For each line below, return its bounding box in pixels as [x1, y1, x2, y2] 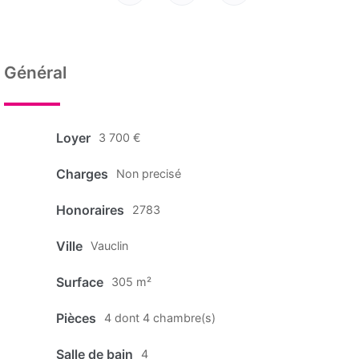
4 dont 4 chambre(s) [104, 310, 216, 325]
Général [4, 63, 67, 83]
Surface [56, 273, 103, 290]
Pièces [56, 309, 96, 326]
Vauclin [91, 238, 128, 252]
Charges [56, 165, 108, 182]
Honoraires [56, 201, 124, 218]
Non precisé [116, 166, 181, 180]
